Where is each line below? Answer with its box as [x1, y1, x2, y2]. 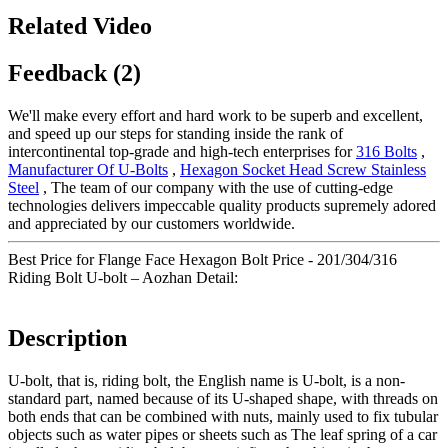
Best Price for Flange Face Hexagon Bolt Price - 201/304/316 [8, 251, 397, 269]
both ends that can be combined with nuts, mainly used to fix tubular [8, 407, 438, 425]
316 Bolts [356, 143, 417, 161]
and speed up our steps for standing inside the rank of [8, 125, 343, 143]
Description [8, 324, 127, 351]
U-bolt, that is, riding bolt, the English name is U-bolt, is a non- [8, 371, 405, 389]
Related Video [8, 13, 152, 40]
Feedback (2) [8, 60, 141, 87]
